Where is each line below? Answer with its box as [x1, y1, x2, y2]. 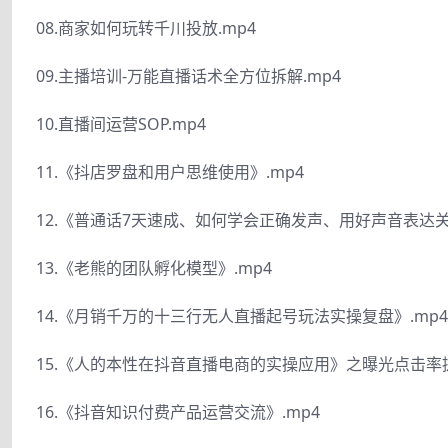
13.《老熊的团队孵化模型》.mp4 [36, 256, 272, 279]
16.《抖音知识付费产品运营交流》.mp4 [36, 400, 320, 423]
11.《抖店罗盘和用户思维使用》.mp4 [36, 160, 304, 183]
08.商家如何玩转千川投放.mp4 [36, 16, 256, 39]
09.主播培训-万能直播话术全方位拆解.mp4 [36, 64, 341, 87]
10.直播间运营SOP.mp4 [36, 112, 206, 135]
